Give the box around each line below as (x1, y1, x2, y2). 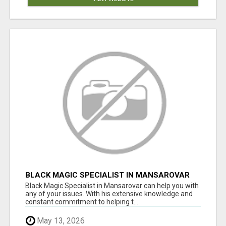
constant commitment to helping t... (25, 198, 138, 206)
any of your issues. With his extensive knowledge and (25, 190, 193, 198)
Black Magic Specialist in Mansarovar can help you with (25, 182, 199, 190)
